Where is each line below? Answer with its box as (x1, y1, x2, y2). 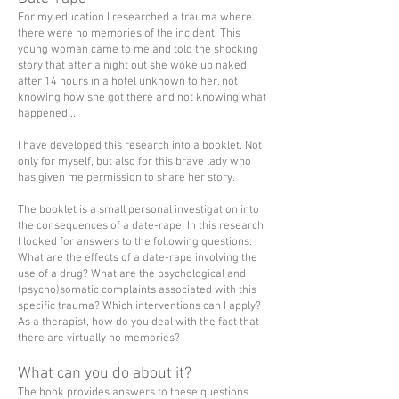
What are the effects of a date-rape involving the (18, 250, 257, 265)
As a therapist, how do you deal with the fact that (18, 314, 259, 330)
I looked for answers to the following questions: (18, 234, 252, 249)
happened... (18, 106, 76, 121)
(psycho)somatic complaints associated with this (18, 282, 256, 297)
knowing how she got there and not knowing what (18, 90, 266, 105)
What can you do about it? (18, 363, 191, 383)
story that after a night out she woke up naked (18, 58, 247, 73)
